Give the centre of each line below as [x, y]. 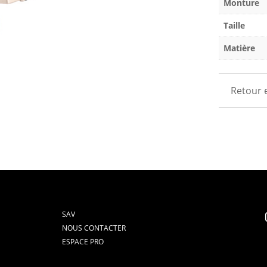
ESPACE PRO [83, 242]
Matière [239, 48]
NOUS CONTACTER [94, 228]
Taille [234, 26]
